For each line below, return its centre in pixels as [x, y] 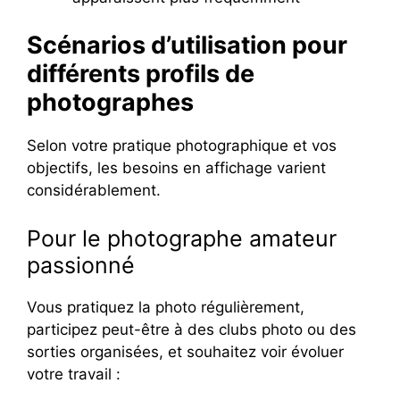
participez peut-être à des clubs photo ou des [192, 329]
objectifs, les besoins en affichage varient [176, 168]
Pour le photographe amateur [182, 238]
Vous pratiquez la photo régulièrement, [166, 307]
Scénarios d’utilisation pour [187, 46]
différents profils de [141, 74]
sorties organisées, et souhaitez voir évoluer [185, 351]
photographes [110, 103]
